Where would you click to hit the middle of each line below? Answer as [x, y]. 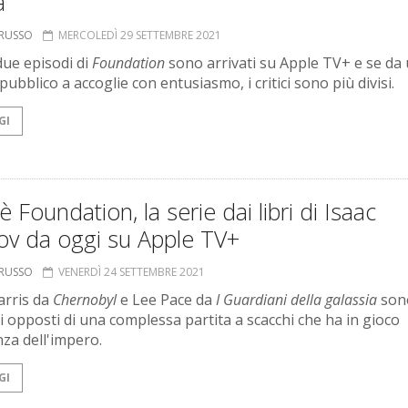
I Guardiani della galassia [296, 300]
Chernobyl [85, 300]
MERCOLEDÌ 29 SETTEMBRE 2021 [140, 36]
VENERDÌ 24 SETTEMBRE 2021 [132, 272]
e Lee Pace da [166, 300]
